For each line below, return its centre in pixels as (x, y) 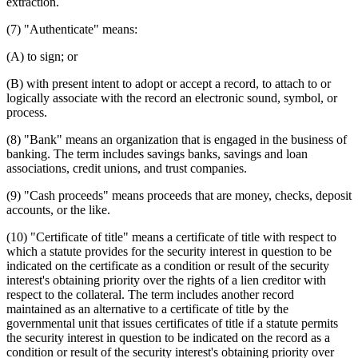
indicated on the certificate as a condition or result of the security (168, 265)
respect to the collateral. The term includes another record (150, 294)
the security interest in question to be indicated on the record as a (168, 337)
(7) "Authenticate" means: (72, 29)
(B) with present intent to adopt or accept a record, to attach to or (169, 83)
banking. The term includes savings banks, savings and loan (157, 153)
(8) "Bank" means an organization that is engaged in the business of (177, 139)
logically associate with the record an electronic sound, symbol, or (172, 97)
